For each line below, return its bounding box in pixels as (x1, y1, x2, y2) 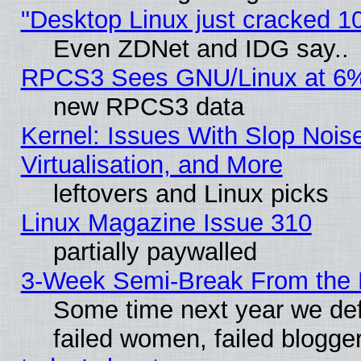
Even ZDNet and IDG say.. (52, 34, 349, 63)
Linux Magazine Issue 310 (20, 208, 312, 237)
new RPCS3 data (52, 92, 244, 121)
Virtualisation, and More (20, 150, 283, 179)
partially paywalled (52, 237, 257, 266)
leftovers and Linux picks (52, 179, 329, 208)
